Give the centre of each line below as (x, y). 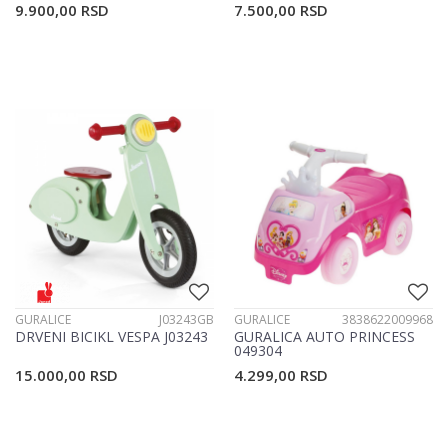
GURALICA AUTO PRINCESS (324, 337)
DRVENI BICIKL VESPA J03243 (111, 337)
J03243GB (186, 320)
